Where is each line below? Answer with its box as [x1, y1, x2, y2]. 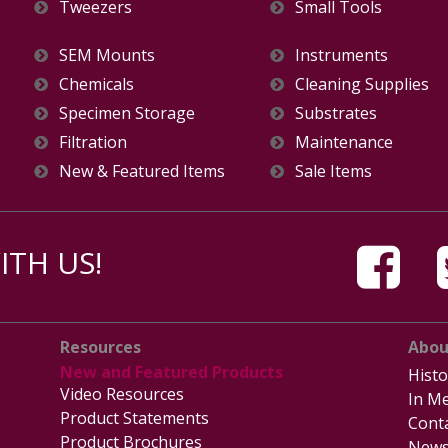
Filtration [58, 131, 127, 153]
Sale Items [295, 160, 373, 182]
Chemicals [58, 73, 134, 95]
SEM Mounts [58, 44, 155, 66]
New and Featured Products [60, 361, 284, 383]
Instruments [295, 44, 389, 66]
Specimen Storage [58, 102, 195, 124]
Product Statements [60, 406, 210, 429]
